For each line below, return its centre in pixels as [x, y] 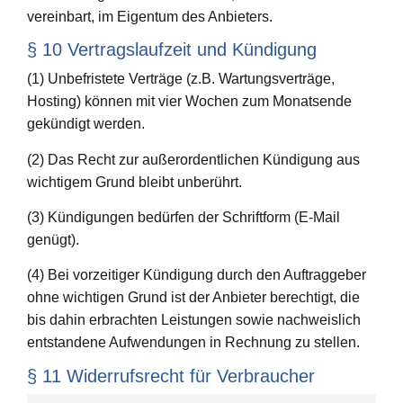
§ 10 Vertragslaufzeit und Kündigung [172, 50]
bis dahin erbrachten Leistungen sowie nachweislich [194, 320]
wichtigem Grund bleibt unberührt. [134, 182]
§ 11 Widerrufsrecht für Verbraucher [171, 376]
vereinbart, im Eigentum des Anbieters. [150, 16]
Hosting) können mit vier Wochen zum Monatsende [189, 102]
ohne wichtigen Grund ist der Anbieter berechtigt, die [193, 298]
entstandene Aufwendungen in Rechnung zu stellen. [193, 343]
